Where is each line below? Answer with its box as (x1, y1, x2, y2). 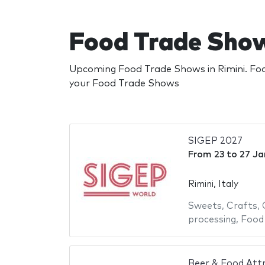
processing (188, 215, 236, 224)
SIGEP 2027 (188, 137, 243, 146)
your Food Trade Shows (69, 78, 179, 88)
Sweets (188, 201, 222, 211)
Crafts (226, 201, 257, 211)
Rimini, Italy (188, 179, 238, 189)
